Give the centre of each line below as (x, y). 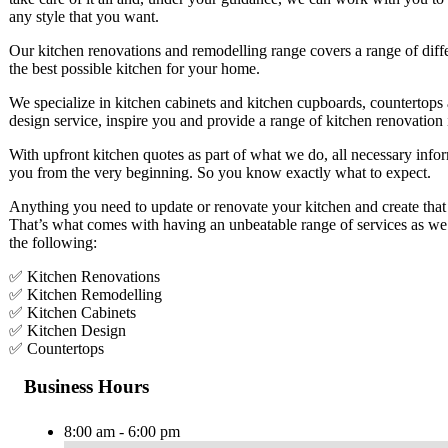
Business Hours (86, 387)
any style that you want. (84, 16)
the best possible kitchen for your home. (134, 68)
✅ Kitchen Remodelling (85, 294)
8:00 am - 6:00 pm (122, 432)
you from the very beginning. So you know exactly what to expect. (220, 172)
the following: (53, 242)
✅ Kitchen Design (67, 330)
